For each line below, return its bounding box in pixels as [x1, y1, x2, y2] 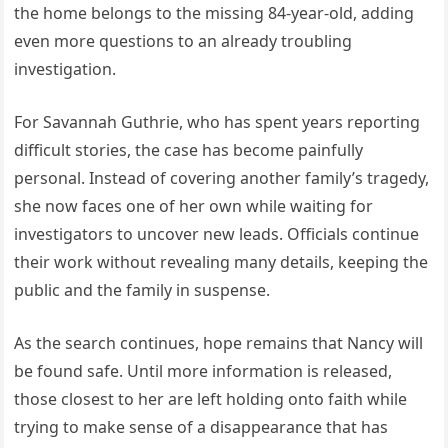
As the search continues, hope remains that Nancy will [14, 331, 424, 354]
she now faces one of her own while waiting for [14, 194, 374, 217]
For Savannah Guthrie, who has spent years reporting [14, 110, 421, 133]
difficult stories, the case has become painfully [14, 138, 364, 161]
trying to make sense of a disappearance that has [14, 415, 389, 438]
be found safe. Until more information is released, [14, 359, 393, 382]
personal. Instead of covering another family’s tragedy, [14, 166, 430, 189]
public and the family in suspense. [14, 278, 271, 301]
